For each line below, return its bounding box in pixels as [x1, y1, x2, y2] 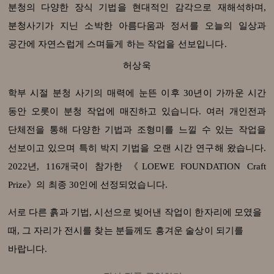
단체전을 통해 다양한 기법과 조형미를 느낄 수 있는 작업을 [7, 125, 267, 135]
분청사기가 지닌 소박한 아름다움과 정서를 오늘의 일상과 [7, 21, 267, 31]
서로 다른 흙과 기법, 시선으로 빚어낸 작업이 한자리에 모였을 [7, 207, 262, 218]
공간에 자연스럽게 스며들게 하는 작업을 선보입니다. [7, 39, 227, 50]
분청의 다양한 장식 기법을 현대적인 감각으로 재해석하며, [7, 2, 267, 13]
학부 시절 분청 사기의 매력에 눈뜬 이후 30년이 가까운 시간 [7, 88, 267, 98]
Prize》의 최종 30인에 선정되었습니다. [7, 180, 168, 190]
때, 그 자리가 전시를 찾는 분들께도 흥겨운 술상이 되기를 [7, 226, 244, 236]
